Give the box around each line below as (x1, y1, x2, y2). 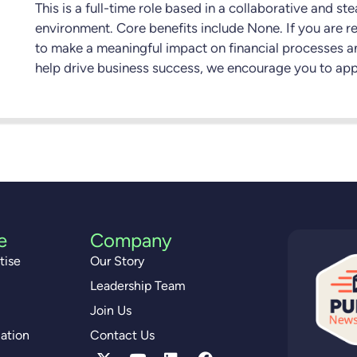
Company (90, 229, 173, 251)
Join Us (90, 303, 132, 318)
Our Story (90, 253, 145, 269)
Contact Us (90, 328, 155, 343)
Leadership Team (90, 278, 186, 293)
